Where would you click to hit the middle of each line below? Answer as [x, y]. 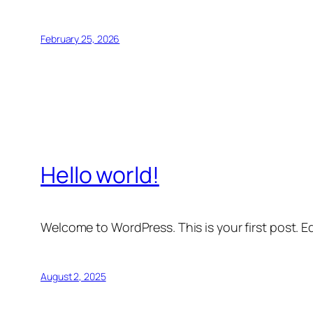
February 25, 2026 [80, 39]
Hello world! [100, 175]
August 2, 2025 [73, 276]
